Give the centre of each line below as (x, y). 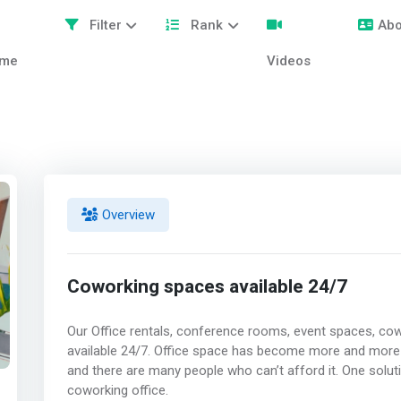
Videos (289, 61)
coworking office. (119, 391)
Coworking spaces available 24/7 (207, 286)
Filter (103, 25)
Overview (126, 214)
